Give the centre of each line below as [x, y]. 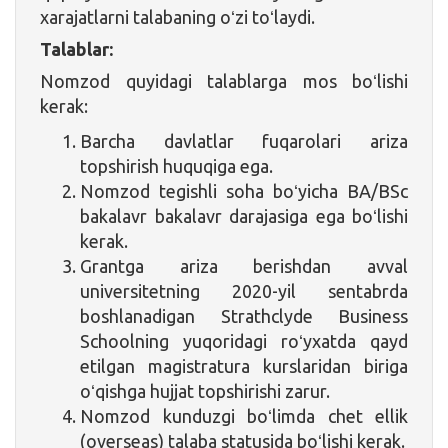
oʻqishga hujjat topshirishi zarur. [205, 390]
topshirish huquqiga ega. [176, 165]
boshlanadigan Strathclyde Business [244, 315]
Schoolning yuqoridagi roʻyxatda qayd [244, 340]
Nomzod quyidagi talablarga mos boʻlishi [224, 80]
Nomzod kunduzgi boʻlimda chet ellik [244, 415]
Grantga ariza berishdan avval [244, 265]
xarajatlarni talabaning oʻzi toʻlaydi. [177, 16]
